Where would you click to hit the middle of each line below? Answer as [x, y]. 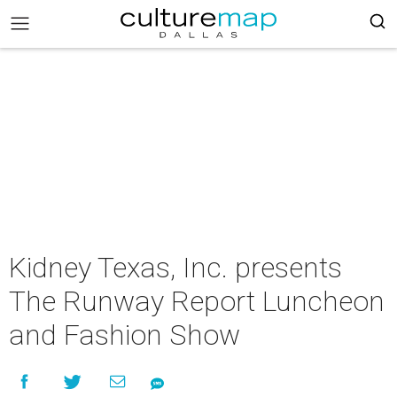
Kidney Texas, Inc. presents [175, 268]
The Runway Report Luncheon [197, 301]
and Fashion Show [125, 335]
